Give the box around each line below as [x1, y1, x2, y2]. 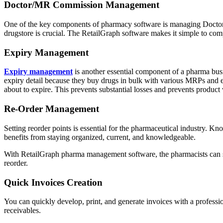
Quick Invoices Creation [4, 177, 103, 188]
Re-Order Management [4, 104, 99, 114]
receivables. [4, 206, 41, 215]
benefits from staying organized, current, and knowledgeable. [4, 132, 196, 141]
